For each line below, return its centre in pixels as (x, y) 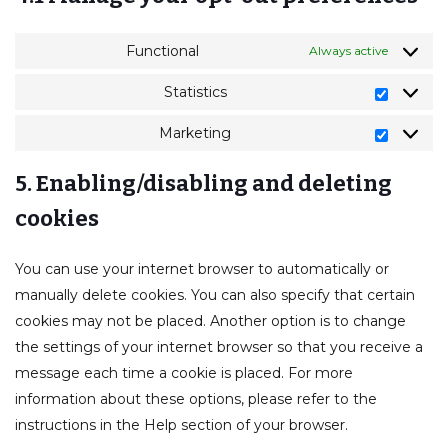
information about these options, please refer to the (196, 399)
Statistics (195, 92)
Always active (348, 50)
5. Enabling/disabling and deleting (203, 183)
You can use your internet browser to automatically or (202, 269)
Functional (162, 51)
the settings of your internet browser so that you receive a (219, 347)
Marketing (195, 133)
